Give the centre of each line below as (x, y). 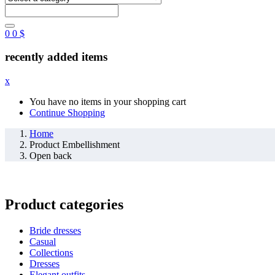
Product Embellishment (75, 145)
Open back (51, 156)
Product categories (64, 204)
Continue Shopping (67, 113)
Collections (51, 252)
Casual (43, 241)
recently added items (56, 57)
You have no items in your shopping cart (108, 102)
